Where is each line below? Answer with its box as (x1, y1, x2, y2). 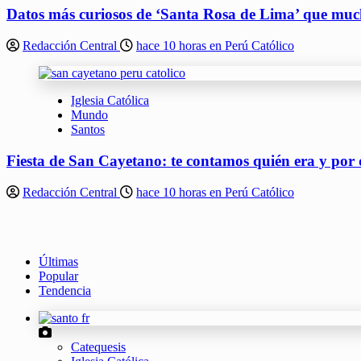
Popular (39, 268, 78, 283)
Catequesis (71, 339, 126, 354)
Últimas (39, 254, 78, 268)
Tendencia (39, 283, 91, 297)
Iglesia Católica (71, 93, 149, 108)
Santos (71, 122, 105, 137)
